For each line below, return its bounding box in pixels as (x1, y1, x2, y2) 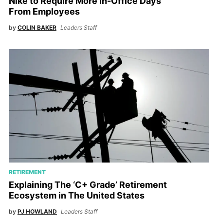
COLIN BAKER (17, 23, 56, 31)
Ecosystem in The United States (8, 190, 145, 200)
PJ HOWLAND (17, 207, 57, 215)
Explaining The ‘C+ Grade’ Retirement (8, 179, 167, 190)
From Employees (8, 6, 80, 17)
